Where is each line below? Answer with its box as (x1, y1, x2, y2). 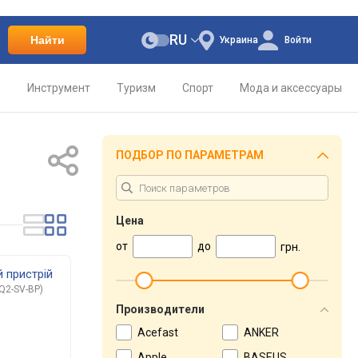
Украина (218, 34, 258, 46)
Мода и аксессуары (240, 82, 342, 94)
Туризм (117, 82, 156, 94)
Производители (116, 303, 205, 316)
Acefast (137, 326, 178, 339)
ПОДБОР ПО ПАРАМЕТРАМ (116, 149, 264, 161)
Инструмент (27, 82, 90, 94)
